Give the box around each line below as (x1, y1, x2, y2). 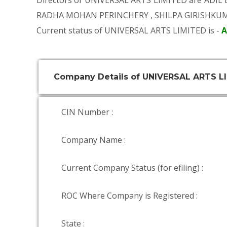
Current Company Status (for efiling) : (61, 162, 203, 173)
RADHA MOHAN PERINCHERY (36, 10, 148, 21)
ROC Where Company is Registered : (61, 190, 198, 201)
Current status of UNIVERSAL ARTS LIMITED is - (36, 25, 221, 36)
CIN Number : (61, 106, 113, 118)
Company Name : (61, 134, 126, 145)
